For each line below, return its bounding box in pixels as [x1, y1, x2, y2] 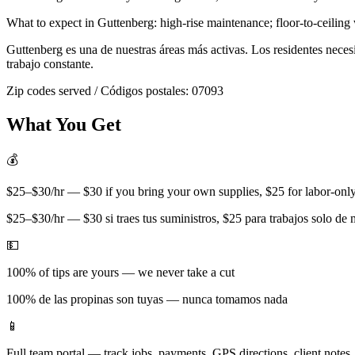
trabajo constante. [6, 56, 94, 71]
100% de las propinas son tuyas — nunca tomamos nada [6, 292, 288, 307]
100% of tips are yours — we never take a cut [6, 265, 235, 280]
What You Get [6, 113, 121, 135]
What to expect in [6, 15, 97, 29]
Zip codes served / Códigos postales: [6, 83, 192, 97]
